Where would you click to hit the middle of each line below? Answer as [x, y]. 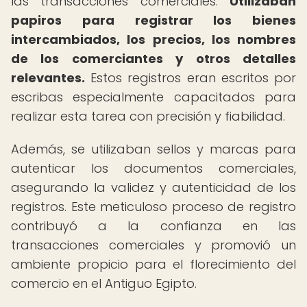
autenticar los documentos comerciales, [153, 168]
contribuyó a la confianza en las [153, 226]
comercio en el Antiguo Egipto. [104, 283]
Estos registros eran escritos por [191, 78]
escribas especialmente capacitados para [153, 97]
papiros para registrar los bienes [153, 20]
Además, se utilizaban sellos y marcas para [153, 149]
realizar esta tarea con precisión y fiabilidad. [148, 116]
